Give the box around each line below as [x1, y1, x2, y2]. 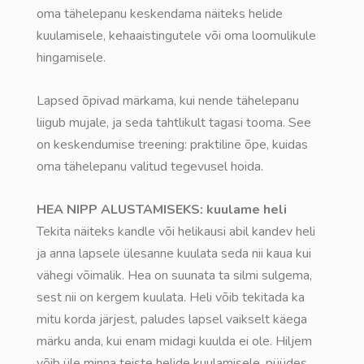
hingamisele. [37, 49, 106, 67]
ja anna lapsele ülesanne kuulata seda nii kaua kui [37, 245, 311, 262]
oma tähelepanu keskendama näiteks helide [37, 5, 283, 23]
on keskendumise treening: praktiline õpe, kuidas [37, 136, 308, 154]
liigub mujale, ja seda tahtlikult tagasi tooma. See [37, 114, 311, 132]
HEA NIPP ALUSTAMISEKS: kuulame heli [37, 201, 287, 219]
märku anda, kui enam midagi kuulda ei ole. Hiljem [37, 332, 312, 350]
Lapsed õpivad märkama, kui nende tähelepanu [37, 92, 299, 110]
